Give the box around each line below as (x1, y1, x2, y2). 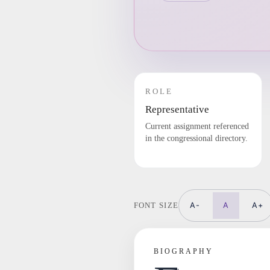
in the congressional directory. (145, 134, 248, 143)
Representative (145, 104, 209, 116)
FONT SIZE (133, 201, 179, 210)
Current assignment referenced (145, 122, 249, 131)
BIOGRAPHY (153, 247, 213, 256)
